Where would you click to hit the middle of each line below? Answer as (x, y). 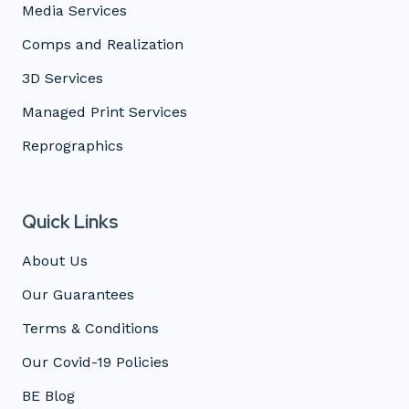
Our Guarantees (78, 294)
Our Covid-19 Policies (95, 362)
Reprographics (73, 145)
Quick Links (70, 221)
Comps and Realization (103, 44)
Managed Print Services (105, 111)
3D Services (63, 78)
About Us (55, 260)
